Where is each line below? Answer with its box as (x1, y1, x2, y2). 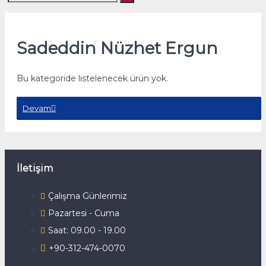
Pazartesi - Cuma (48, 208, 119, 218)
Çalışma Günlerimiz (48, 191, 127, 201)
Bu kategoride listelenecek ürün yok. (17, 73, 168, 84)
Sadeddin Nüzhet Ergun (17, 38, 218, 58)
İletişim (17, 163, 53, 174)
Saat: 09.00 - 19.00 (48, 225, 126, 236)
